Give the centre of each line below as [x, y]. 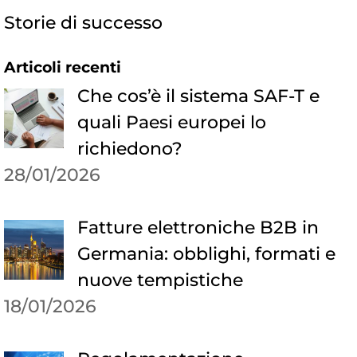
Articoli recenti [63, 68]
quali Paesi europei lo [171, 123]
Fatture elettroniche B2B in [198, 228]
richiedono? [129, 149]
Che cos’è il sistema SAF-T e [198, 96]
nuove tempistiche [160, 280]
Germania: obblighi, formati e [206, 254]
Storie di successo [83, 23]
